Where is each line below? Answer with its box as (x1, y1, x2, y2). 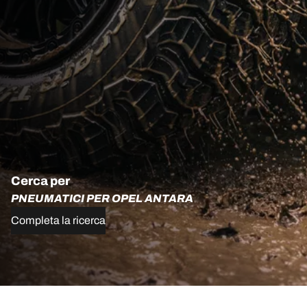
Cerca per (11, 173, 70, 188)
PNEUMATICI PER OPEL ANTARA (11, 192, 193, 204)
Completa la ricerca (11, 214, 106, 226)
